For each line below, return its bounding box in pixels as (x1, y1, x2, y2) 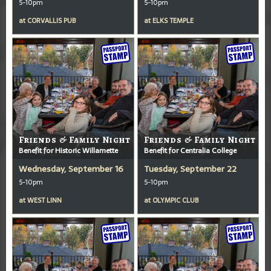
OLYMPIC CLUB (152, 194, 198, 206)
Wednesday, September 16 (19, 162, 123, 175)
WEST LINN (27, 194, 62, 206)
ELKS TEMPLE (152, 15, 194, 26)
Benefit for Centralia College (143, 144, 237, 157)
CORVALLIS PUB (27, 15, 76, 26)
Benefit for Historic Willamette (19, 144, 118, 157)
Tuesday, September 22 (143, 162, 237, 175)
